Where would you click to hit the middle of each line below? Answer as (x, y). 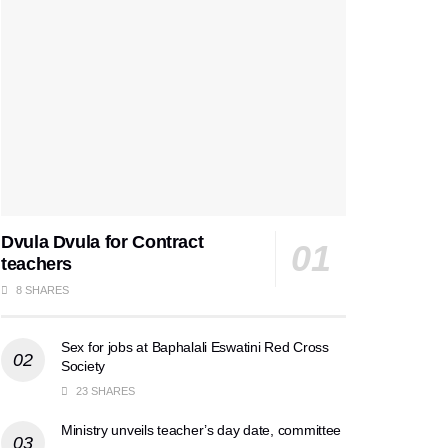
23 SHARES (104, 390)
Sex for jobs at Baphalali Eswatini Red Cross (195, 346)
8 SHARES (41, 289)
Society (83, 365)
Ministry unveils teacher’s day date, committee (201, 429)
